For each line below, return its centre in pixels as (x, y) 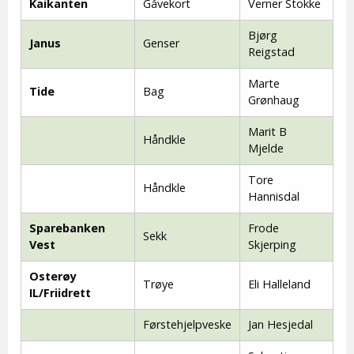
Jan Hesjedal (281, 324)
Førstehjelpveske (187, 324)
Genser (161, 43)
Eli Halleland (279, 284)
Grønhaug (274, 100)
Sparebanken (67, 228)
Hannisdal (274, 196)
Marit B (267, 131)
